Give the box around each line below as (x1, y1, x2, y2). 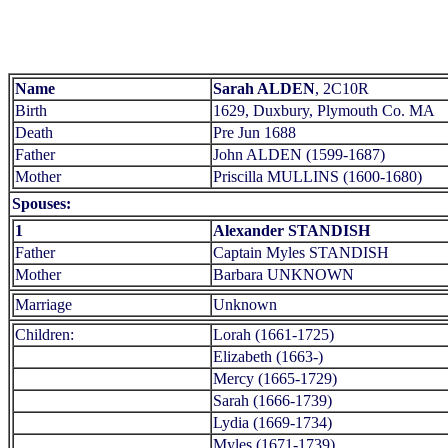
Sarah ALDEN (213, 79, 315, 97)
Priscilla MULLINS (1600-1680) (213, 167, 422, 185)
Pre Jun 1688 (213, 123, 296, 141)
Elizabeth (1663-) (213, 347, 323, 365)
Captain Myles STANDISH (213, 243, 389, 261)
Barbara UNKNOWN (213, 265, 354, 283)
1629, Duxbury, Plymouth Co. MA (213, 101, 435, 119)
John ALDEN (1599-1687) (213, 145, 385, 163)
